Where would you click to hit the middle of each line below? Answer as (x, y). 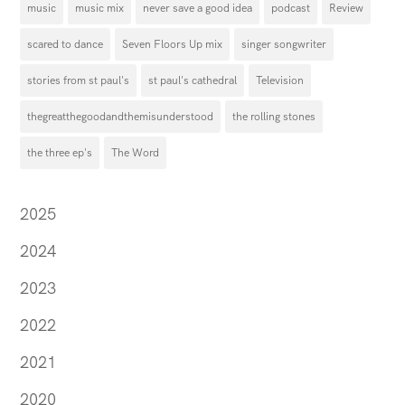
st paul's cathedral (193, 81)
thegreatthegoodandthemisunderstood (121, 117)
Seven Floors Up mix (173, 45)
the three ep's (60, 153)
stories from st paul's (79, 81)
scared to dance (66, 45)
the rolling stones (274, 117)
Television (280, 81)
